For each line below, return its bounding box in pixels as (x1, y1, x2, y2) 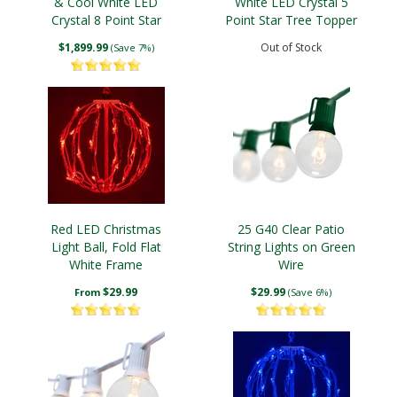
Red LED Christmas (51, 221, 161, 237)
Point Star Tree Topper (225, 12, 357, 28)
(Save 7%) (110, 41, 154, 54)
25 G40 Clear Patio (237, 221, 345, 237)
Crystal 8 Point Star (51, 12, 161, 28)
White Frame (69, 256, 143, 273)
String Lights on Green (227, 238, 355, 255)
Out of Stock (261, 40, 322, 55)
